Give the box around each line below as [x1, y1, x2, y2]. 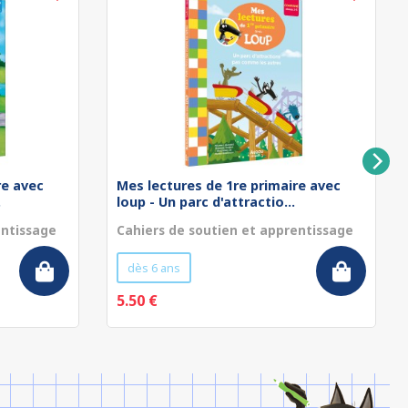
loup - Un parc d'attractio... [117, 193, 295, 210]
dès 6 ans [127, 260, 180, 276]
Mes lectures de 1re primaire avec [117, 177, 341, 194]
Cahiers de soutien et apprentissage [117, 221, 353, 239]
